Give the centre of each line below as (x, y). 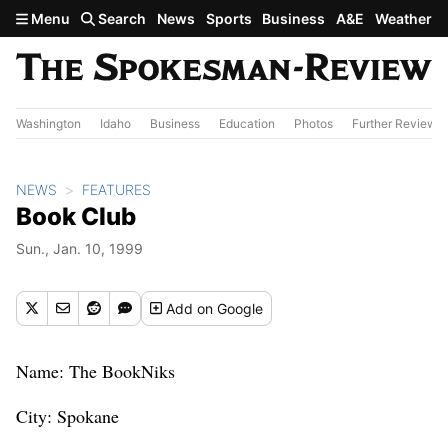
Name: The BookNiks (95, 370)
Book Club (76, 216)
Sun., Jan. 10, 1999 (79, 248)
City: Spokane (67, 415)
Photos (313, 123)
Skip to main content (87, 17)
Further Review (394, 123)
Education (247, 123)
